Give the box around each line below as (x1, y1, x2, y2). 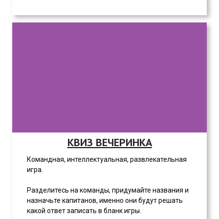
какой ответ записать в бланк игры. (27, 207, 141, 215)
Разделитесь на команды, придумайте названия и (27, 186, 189, 194)
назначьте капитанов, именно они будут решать (27, 197, 183, 204)
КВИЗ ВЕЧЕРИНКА (67, 135, 152, 149)
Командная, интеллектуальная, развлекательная (27, 155, 187, 163)
